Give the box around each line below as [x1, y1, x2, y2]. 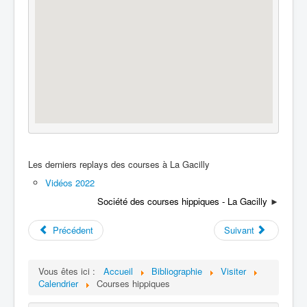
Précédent [53, 223, 94, 237]
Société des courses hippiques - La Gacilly [97, 195, 267, 208]
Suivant [223, 223, 254, 237]
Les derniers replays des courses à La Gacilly [28, 158, 210, 171]
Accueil [103, 265, 133, 278]
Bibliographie [151, 265, 202, 278]
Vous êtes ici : [38, 265, 101, 278]
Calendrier [38, 277, 78, 291]
